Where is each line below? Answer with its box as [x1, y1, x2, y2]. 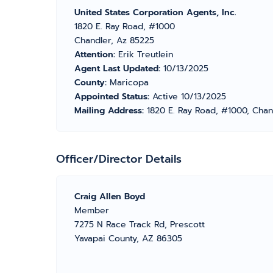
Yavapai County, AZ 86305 [74, 232, 182, 245]
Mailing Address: [74, 104, 147, 117]
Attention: [74, 48, 118, 61]
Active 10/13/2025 [152, 90, 226, 103]
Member [74, 204, 109, 217]
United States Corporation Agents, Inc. [74, 6, 236, 19]
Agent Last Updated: [74, 62, 163, 75]
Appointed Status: [74, 90, 152, 103]
